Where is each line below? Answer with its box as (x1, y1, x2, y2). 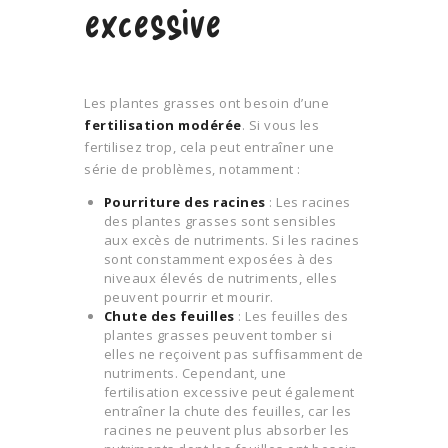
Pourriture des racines (103, 193, 266, 212)
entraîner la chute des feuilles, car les (103, 402, 352, 421)
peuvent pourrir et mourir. (103, 288, 274, 307)
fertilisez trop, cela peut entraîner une (84, 138, 334, 157)
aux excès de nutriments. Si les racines (103, 231, 359, 250)
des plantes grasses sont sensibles (103, 212, 337, 231)
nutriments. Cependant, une (103, 364, 287, 383)
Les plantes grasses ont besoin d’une (84, 94, 329, 113)
